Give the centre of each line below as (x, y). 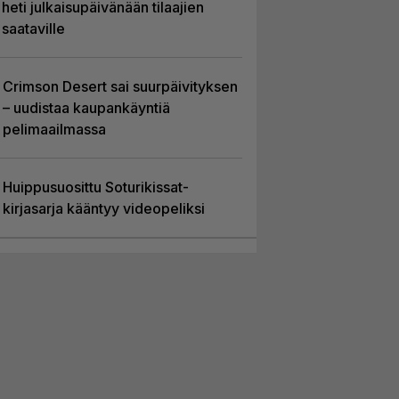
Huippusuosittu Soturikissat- (95, 187)
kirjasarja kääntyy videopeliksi (103, 208)
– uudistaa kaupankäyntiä (86, 108)
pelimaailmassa (54, 129)
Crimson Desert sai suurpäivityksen (120, 86)
